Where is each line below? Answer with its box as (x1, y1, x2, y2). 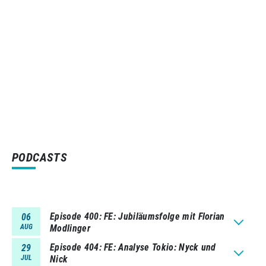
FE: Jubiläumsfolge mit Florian (104, 210, 225, 222)
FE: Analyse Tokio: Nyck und (104, 241, 216, 253)
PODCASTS (12, 150, 68, 164)
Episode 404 (50, 241, 99, 253)
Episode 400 (50, 210, 99, 222)
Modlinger (50, 222, 90, 234)
